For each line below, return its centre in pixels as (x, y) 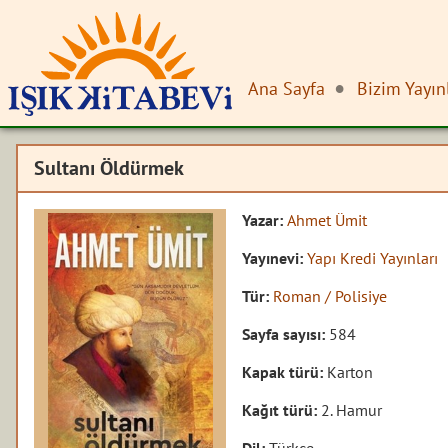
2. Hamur (352, 409)
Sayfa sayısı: (286, 333)
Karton (350, 371)
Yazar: (265, 219)
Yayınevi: (275, 257)
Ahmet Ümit (327, 219)
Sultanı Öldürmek (109, 168)
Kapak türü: (285, 371)
